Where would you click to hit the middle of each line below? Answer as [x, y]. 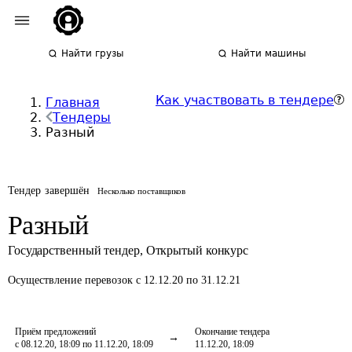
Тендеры [82, 117]
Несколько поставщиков [142, 191]
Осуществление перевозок [72, 280]
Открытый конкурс [197, 250]
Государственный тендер [74, 250]
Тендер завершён [49, 191]
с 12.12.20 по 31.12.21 [188, 280]
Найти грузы [93, 53]
